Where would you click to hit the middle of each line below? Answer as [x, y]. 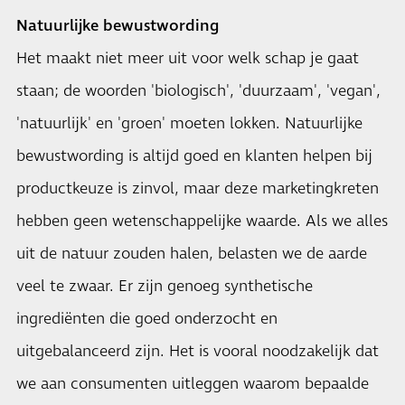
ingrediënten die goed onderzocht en [147, 319]
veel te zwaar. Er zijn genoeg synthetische [165, 287]
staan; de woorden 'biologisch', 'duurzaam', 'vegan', [198, 91]
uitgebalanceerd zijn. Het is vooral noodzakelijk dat [198, 352]
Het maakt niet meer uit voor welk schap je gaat [188, 59]
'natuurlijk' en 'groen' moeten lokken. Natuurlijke [189, 124]
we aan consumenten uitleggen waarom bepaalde [193, 384]
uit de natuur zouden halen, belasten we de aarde [192, 254]
